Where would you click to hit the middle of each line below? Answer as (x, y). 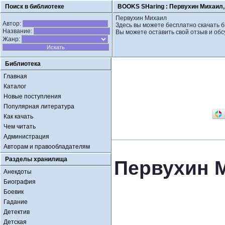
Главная (15, 76)
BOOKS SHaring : (143, 7)
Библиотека (23, 64)
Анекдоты (18, 172)
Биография (20, 182)
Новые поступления (32, 96)
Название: (18, 31)
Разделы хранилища (36, 159)
